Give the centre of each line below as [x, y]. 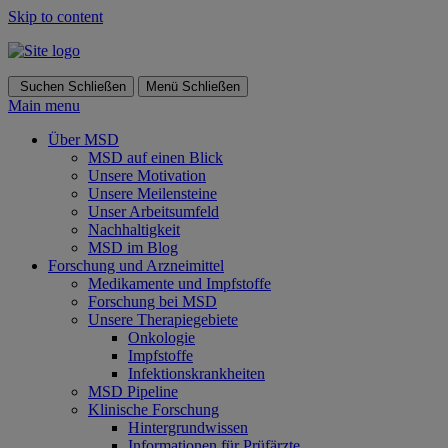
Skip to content [55, 16]
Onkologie [161, 337]
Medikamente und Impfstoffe [179, 283]
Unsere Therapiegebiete [163, 319]
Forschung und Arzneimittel [136, 265]
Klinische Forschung [153, 409]
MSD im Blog [133, 247]
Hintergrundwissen [188, 427]
